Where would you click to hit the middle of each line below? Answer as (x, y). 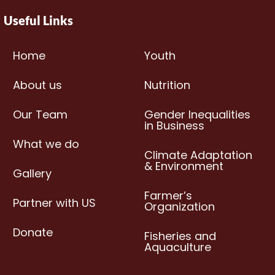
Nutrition (167, 85)
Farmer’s (168, 196)
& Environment (184, 166)
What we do (46, 144)
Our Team (40, 115)
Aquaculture (177, 247)
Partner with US (54, 203)
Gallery (32, 174)
